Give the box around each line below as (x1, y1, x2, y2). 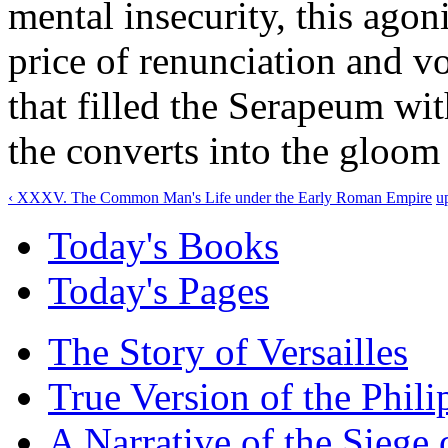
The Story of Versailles (48, 329, 408, 373)
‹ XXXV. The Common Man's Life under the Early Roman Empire (8, 188, 432, 206)
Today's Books (48, 223, 279, 267)
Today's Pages (48, 268, 269, 312)
